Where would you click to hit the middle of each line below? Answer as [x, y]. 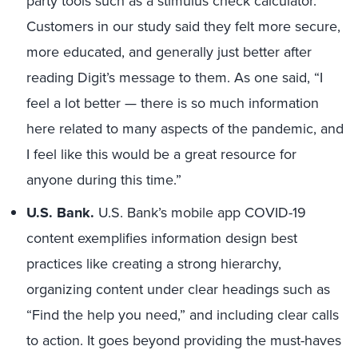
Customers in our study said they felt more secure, [183, 26]
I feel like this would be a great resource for [161, 154]
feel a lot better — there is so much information [173, 103]
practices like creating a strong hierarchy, [154, 264]
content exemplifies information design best [162, 238]
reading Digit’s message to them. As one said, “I [175, 78]
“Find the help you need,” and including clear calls [183, 315]
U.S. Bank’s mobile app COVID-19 [200, 213]
